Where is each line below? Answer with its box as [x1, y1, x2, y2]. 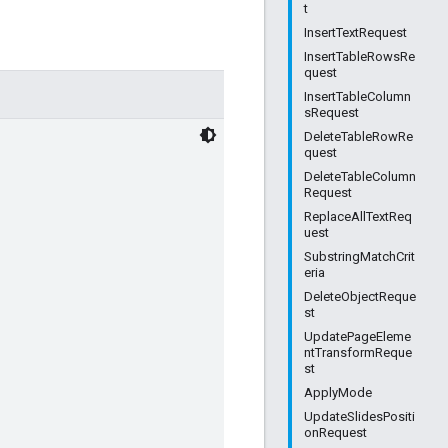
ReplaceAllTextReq [304, 209, 412, 224]
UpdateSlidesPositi [304, 409, 415, 424]
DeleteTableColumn [304, 169, 416, 184]
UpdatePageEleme [304, 329, 411, 344]
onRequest [304, 425, 367, 440]
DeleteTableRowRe [304, 129, 413, 144]
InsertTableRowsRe [304, 49, 415, 64]
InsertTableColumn [304, 89, 411, 104]
